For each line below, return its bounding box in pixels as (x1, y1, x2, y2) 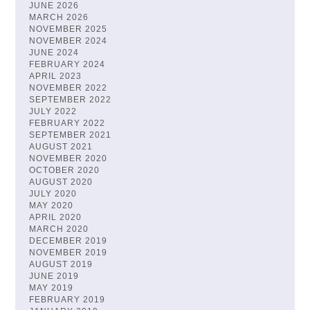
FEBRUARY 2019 (29, 295, 106, 304)
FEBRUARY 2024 (29, 60, 106, 69)
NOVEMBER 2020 (29, 154, 108, 163)
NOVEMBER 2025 (29, 25, 108, 34)
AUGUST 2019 (29, 260, 93, 269)
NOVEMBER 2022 (29, 84, 108, 93)
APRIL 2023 (29, 72, 82, 81)
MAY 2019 (29, 284, 74, 293)
